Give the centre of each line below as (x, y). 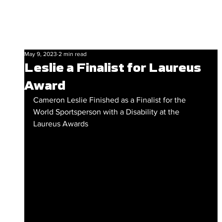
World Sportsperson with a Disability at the (107, 112)
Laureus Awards (60, 124)
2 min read (72, 54)
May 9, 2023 (40, 54)
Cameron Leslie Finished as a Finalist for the (110, 100)
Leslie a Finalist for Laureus (112, 67)
